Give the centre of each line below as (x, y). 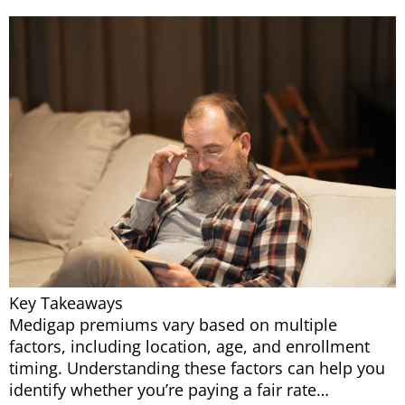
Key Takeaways (66, 303)
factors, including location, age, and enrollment (189, 347)
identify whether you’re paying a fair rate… (169, 390)
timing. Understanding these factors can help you (197, 368)
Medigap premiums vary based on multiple (173, 325)
